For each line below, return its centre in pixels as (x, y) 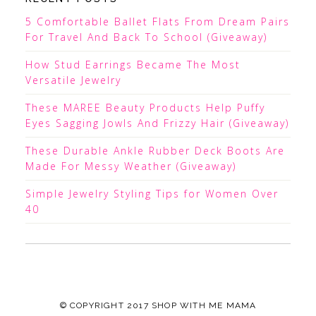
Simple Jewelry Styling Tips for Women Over (152, 193)
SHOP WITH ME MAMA (204, 305)
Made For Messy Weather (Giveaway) (130, 166)
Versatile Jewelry (73, 80)
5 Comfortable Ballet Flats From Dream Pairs (157, 21)
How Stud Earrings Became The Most (133, 64)
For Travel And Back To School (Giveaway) (146, 37)
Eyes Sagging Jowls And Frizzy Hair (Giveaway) (157, 123)
